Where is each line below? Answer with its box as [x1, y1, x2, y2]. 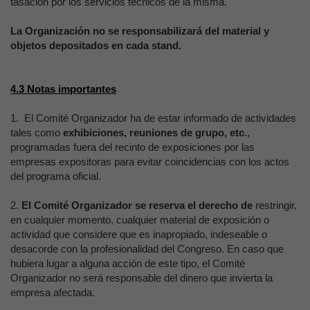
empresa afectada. [10, 286, 95, 298]
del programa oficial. [10, 170, 101, 182]
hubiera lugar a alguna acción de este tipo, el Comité [10, 257, 245, 269]
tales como [10, 127, 63, 138]
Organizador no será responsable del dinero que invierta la [10, 272, 273, 284]
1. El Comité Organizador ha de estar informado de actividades [10, 112, 296, 124]
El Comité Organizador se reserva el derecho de [21, 199, 255, 211]
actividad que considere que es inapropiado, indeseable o [10, 228, 267, 240]
